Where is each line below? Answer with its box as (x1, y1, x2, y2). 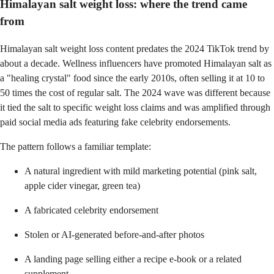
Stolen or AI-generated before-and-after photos (24, 229, 204, 240)
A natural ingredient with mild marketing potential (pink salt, (24, 165, 257, 176)
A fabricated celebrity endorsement (24, 204, 158, 215)
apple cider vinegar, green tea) (24, 180, 140, 191)
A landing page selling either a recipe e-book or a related (24, 253, 242, 264)
